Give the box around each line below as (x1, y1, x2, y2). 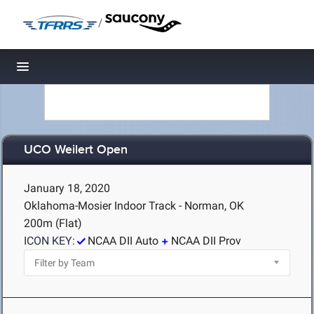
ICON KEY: (24, 234, 75, 247)
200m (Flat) (24, 217, 82, 230)
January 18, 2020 (24, 182, 110, 195)
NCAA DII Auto (88, 234, 158, 247)
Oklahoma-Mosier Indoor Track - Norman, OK (24, 199, 244, 212)
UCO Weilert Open (24, 142, 128, 158)
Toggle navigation (23, 63, 118, 78)
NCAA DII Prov (171, 234, 241, 247)
